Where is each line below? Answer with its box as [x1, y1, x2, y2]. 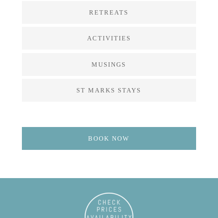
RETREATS [89, 8, 129, 16]
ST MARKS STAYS [76, 87, 142, 94]
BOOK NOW [88, 135, 130, 142]
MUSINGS [91, 60, 127, 68]
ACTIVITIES [87, 35, 131, 42]
